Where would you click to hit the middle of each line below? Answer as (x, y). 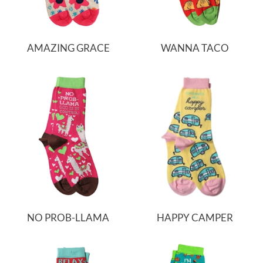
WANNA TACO (195, 48)
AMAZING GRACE (68, 48)
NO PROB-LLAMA (68, 217)
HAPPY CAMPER (195, 217)
